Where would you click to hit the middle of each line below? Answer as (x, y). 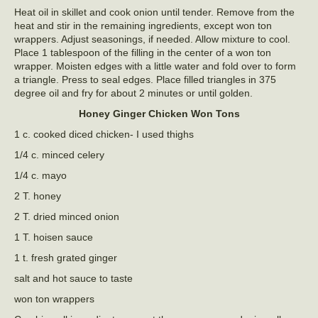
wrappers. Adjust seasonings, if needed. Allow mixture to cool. (152, 39)
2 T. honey (38, 196)
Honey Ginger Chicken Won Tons (159, 113)
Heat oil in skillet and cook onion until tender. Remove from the (154, 12)
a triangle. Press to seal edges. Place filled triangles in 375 (145, 79)
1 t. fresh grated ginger (66, 257)
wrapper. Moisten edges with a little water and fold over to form (155, 66)
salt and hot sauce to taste (73, 278)
